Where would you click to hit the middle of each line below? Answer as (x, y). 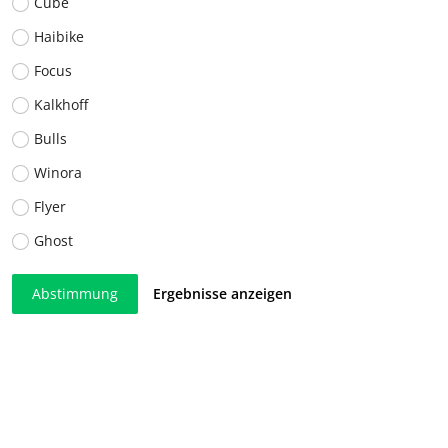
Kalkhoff (60, 104)
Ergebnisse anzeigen (223, 294)
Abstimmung (75, 294)
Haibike (58, 36)
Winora (57, 172)
